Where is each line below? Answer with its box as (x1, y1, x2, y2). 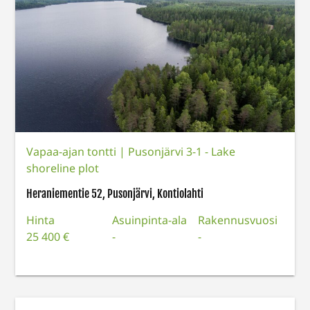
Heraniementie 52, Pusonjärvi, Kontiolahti (26, 187, 204, 201)
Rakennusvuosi (197, 212, 277, 228)
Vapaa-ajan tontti (26, 144, 120, 160)
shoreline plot (26, 161, 100, 176)
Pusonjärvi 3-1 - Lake (128, 144, 236, 160)
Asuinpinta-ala (112, 212, 188, 228)
